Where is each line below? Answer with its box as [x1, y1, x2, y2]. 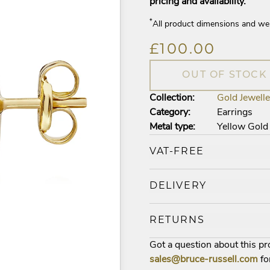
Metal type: [149, 122, 195, 132]
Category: [149, 108, 190, 118]
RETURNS [149, 216, 205, 225]
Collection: [149, 93, 195, 103]
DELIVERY [149, 181, 207, 191]
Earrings [217, 108, 253, 118]
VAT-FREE [149, 147, 204, 157]
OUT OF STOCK [182, 71, 268, 80]
